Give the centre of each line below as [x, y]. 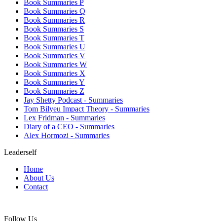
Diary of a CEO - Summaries [69, 126]
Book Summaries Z [54, 91]
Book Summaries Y [54, 82]
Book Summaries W [55, 64]
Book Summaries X [55, 73]
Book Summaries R [54, 20]
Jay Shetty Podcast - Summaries [73, 100]
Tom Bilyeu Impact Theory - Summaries [87, 109]
